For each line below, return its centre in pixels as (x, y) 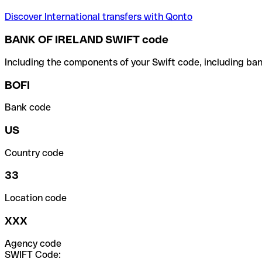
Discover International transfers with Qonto (99, 17)
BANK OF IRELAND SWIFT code (87, 40)
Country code (34, 153)
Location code (36, 198)
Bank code (28, 108)
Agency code (33, 243)
